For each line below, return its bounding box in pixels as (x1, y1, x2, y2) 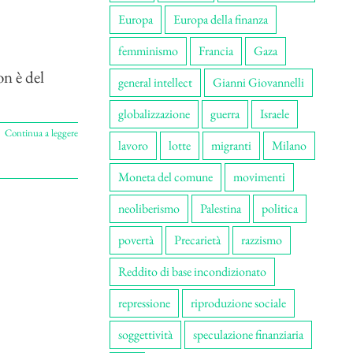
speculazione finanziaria (192, 326, 303, 343)
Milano (271, 137, 307, 154)
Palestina (199, 200, 241, 217)
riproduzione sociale (190, 295, 286, 311)
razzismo (240, 232, 282, 248)
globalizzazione (117, 106, 190, 122)
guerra (210, 106, 240, 122)
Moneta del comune (117, 169, 213, 185)
